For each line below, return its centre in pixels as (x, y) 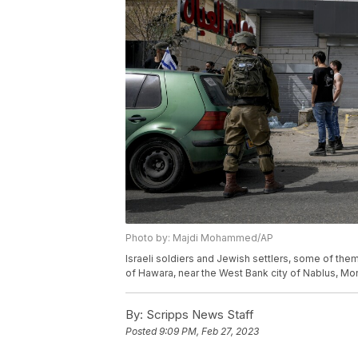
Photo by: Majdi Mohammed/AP (199, 237)
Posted (142, 331)
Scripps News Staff (199, 314)
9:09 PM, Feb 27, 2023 (209, 331)
